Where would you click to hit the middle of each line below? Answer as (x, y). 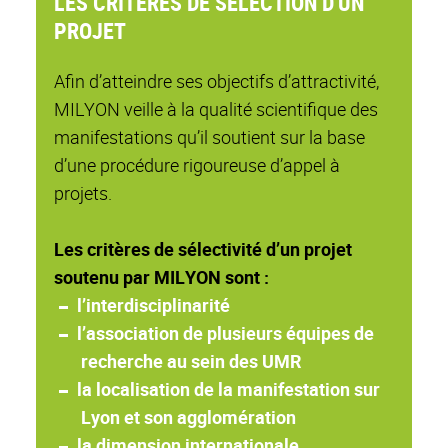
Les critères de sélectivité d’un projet (203, 249)
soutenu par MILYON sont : (161, 277)
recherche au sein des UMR (191, 361)
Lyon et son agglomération (188, 417)
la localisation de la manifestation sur (228, 389)
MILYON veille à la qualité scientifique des (216, 109)
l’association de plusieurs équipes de (225, 333)
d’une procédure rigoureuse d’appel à (197, 165)
